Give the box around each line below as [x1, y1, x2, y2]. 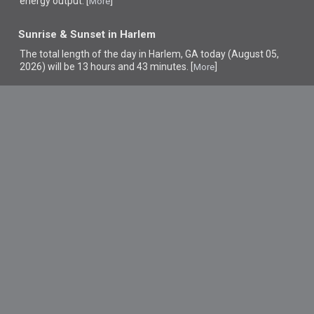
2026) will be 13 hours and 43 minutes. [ [20, 61, 194, 72]
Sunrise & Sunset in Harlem [18, 28, 156, 41]
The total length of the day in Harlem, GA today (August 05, [20, 48, 280, 60]
